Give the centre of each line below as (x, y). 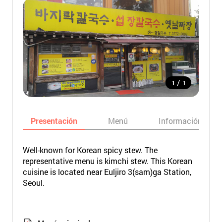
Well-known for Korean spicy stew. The (90, 150)
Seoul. (33, 183)
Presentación (54, 121)
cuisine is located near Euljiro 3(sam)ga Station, (107, 172)
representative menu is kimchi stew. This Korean (107, 161)
